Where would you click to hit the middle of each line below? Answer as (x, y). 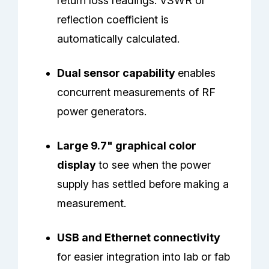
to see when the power (155, 165)
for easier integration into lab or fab (144, 257)
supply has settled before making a (143, 184)
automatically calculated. (119, 39)
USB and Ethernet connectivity (139, 238)
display (78, 165)
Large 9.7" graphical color (127, 146)
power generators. (102, 112)
